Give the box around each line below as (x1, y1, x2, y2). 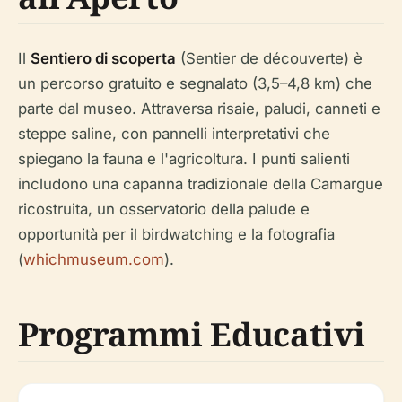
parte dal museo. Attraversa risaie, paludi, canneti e (18, 100, 380, 118)
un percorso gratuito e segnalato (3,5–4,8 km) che (18, 74, 372, 93)
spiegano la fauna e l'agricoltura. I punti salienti (18, 150, 350, 169)
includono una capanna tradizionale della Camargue (18, 175, 383, 194)
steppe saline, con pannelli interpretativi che (18, 125, 330, 144)
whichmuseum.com (23, 250, 164, 269)
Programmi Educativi (18, 312, 365, 357)
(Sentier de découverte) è (176, 49, 363, 68)
